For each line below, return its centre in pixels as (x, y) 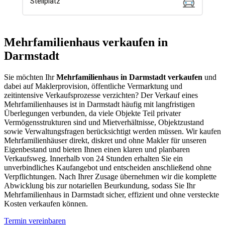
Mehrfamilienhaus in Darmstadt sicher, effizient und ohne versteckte (111, 194)
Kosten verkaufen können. (46, 203)
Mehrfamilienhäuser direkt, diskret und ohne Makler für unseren (105, 140)
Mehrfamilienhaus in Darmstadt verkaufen (129, 77)
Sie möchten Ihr (30, 77)
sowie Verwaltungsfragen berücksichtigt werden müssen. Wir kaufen (113, 131)
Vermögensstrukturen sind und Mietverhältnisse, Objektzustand (104, 122)
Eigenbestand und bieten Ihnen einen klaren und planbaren (97, 149)
